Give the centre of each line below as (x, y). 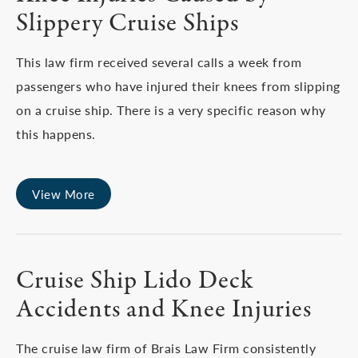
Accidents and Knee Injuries (164, 310)
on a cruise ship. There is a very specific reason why (171, 110)
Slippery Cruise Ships (127, 24)
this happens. (56, 134)
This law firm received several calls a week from (159, 62)
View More (64, 194)
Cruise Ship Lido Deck (135, 281)
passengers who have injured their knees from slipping (178, 86)
